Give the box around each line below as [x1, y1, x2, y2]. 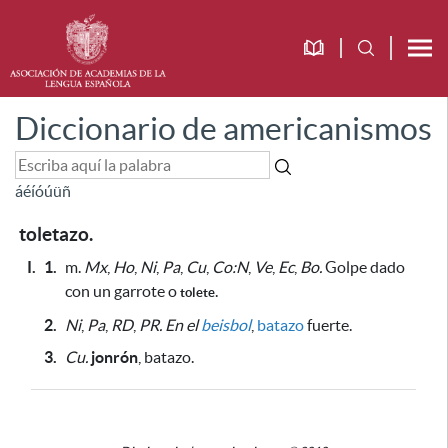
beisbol [201, 316, 251, 334]
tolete [180, 285, 215, 300]
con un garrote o [65, 282, 180, 300]
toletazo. [19, 224, 93, 245]
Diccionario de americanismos [15, 111, 432, 146]
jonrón [91, 348, 138, 366]
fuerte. [304, 316, 352, 334]
